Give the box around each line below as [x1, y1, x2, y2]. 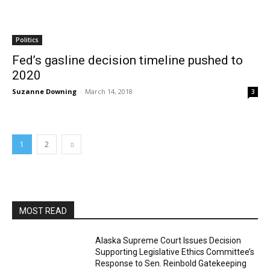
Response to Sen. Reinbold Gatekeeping [95, 259, 247, 268]
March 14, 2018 [85, 87, 133, 96]
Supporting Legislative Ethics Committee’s [95, 247, 255, 257]
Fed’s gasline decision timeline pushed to [12, 53, 243, 67]
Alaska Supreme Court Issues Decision [95, 236, 242, 245]
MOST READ [19, 206, 67, 216]
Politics [16, 36, 39, 44]
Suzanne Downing [12, 87, 77, 96]
